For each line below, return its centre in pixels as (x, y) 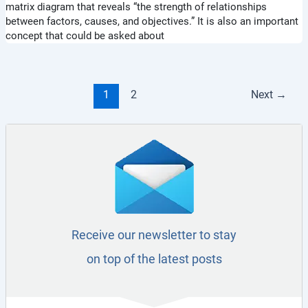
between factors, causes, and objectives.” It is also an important (152, 22)
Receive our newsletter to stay (154, 235)
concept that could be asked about (85, 36)
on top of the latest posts (154, 260)
